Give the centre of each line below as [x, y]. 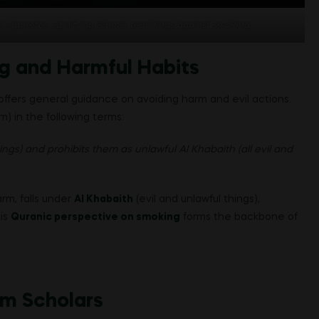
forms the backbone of [239, 217]
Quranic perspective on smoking [95, 217]
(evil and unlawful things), [197, 199]
